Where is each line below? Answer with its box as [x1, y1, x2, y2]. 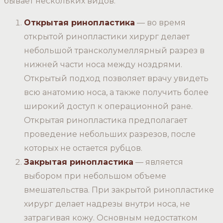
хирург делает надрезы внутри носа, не [24, 199, 190, 209]
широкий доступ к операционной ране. [24, 102, 193, 111]
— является [133, 157, 183, 167]
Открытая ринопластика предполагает [24, 115, 187, 125]
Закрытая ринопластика [24, 157, 133, 167]
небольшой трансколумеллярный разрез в [24, 46, 205, 56]
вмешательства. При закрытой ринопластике [24, 185, 214, 195]
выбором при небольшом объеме [24, 171, 166, 181]
